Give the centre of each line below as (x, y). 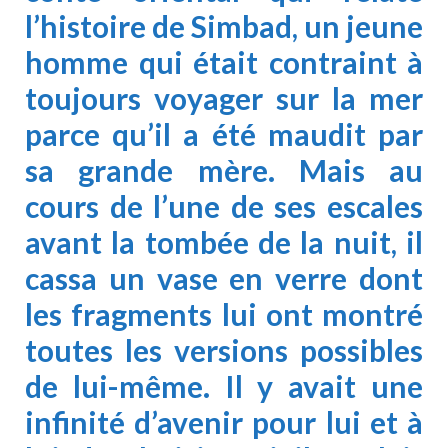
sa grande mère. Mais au (224, 169)
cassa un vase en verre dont (224, 277)
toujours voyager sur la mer (224, 97)
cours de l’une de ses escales (224, 205)
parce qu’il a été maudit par (224, 133)
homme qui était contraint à (224, 61)
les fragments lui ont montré (224, 313)
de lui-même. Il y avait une (224, 385)
